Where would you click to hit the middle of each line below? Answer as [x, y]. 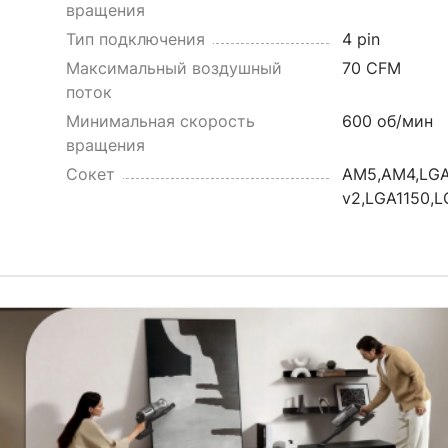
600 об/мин [387, 121]
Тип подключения [135, 39]
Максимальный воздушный [173, 68]
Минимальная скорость [160, 121]
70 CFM [371, 68]
